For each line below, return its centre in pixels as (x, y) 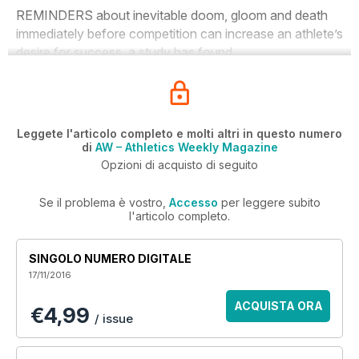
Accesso (193, 202)
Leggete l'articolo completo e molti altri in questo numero (179, 133)
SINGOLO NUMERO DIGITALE (110, 258)
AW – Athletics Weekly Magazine (186, 147)
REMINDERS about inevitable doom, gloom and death (172, 15)
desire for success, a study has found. (126, 52)
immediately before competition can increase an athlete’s (179, 34)
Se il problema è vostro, (104, 202)
